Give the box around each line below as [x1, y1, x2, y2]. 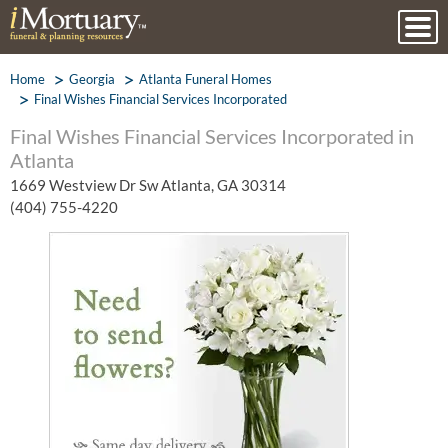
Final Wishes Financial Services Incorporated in [10, 124, 414, 148]
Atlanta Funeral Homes [139, 71, 272, 87]
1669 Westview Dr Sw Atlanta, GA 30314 [10, 176, 286, 194]
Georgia [69, 71, 115, 87]
